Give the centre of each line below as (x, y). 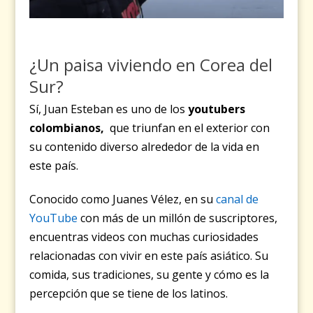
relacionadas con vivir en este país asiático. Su (149, 256)
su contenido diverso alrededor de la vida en (145, 147)
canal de (238, 199)
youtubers (217, 109)
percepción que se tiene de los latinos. (129, 294)
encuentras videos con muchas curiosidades (144, 237)
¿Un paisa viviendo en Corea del (151, 64)
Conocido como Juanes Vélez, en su (123, 199)
